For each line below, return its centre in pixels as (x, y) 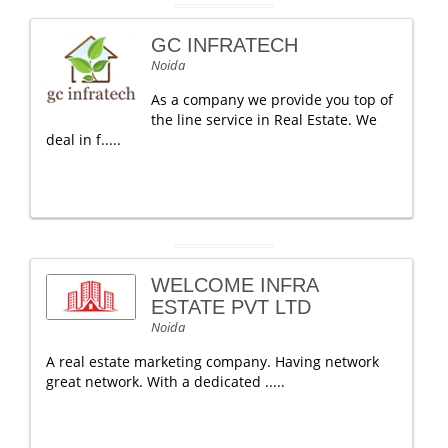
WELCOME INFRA (234, 285)
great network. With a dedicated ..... (165, 381)
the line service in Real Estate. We (264, 119)
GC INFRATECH (224, 45)
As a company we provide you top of (272, 99)
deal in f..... (83, 139)
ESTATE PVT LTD (231, 307)
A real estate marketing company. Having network (212, 361)
